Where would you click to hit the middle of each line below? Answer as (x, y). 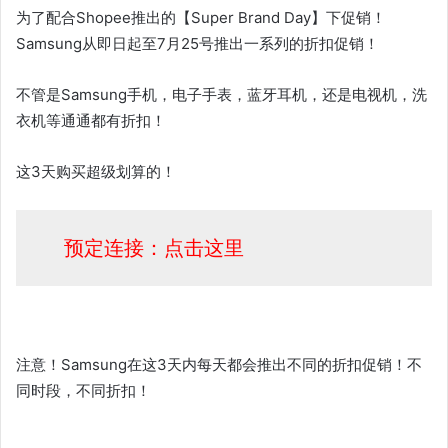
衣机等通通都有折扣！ (91, 120)
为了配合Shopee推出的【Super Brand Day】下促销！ (201, 17)
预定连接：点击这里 (153, 248)
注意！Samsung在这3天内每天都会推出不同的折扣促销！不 (219, 364)
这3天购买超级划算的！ (96, 171)
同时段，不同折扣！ (83, 390)
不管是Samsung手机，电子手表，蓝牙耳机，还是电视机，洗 (221, 94)
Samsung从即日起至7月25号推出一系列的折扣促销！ (197, 43)
